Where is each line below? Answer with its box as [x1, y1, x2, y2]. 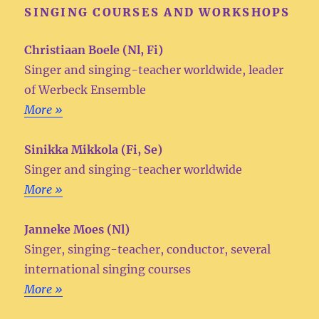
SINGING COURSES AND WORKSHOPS [24, 5, 291, 19]
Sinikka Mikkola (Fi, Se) [24, 142, 163, 157]
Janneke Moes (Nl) [24, 222, 130, 236]
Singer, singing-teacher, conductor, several [24, 242, 271, 256]
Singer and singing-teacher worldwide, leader [24, 63, 284, 77]
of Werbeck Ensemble [24, 83, 147, 97]
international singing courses [24, 262, 192, 276]
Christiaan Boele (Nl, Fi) [24, 43, 164, 57]
